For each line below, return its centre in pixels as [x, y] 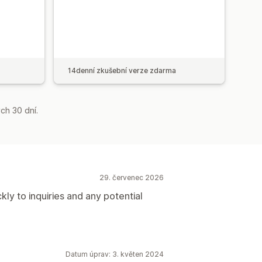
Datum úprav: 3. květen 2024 [115, 254]
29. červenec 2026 [132, 177]
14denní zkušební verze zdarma [122, 70]
